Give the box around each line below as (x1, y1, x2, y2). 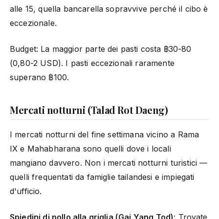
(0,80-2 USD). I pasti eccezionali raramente (10, 58, 175, 68)
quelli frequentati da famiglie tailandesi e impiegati (10, 172, 195, 182)
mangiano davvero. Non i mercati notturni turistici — (10, 157, 208, 168)
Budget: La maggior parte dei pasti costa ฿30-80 (10, 44, 192, 54)
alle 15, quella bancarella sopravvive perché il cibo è (10, 3, 208, 14)
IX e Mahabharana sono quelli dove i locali (10, 143, 171, 153)
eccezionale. (10, 18, 57, 28)
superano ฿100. (10, 72, 69, 82)
